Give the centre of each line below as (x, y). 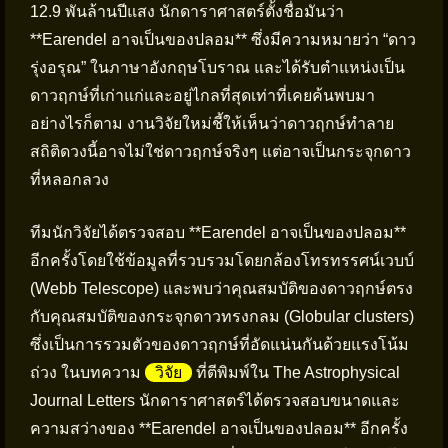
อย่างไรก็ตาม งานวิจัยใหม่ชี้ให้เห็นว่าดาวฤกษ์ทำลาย (212, 123)
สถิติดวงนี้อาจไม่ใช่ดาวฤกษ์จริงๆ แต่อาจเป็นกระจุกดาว (220, 151)
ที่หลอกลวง (69, 179)
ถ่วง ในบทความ (87, 372)
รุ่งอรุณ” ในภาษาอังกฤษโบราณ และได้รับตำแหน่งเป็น (217, 67)
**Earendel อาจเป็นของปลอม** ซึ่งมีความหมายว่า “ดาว (223, 39)
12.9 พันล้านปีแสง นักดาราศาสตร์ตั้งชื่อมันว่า (187, 11)
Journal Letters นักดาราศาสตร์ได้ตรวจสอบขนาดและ (215, 400)
